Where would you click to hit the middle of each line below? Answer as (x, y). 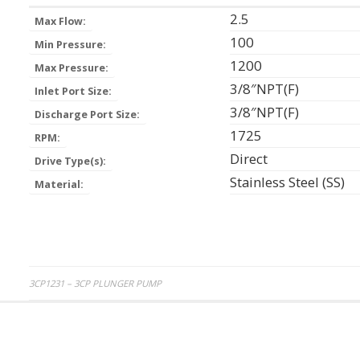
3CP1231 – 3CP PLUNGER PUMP (95, 284)
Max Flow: (61, 21)
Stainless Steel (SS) (287, 182)
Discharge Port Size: (88, 114)
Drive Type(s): (71, 161)
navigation (86, 316)
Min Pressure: (71, 44)
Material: (59, 184)
